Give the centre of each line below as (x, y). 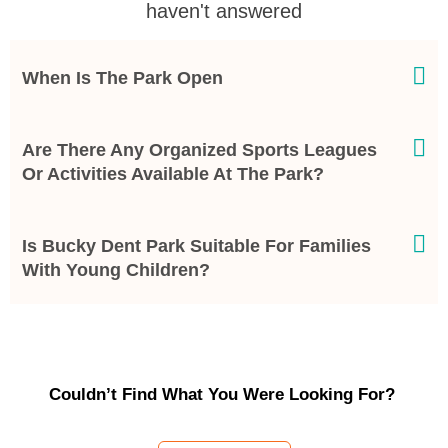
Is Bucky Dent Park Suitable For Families (196, 246)
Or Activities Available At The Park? (173, 174)
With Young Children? (116, 270)
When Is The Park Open (122, 78)
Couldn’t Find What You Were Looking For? (224, 395)
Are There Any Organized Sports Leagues (199, 150)
